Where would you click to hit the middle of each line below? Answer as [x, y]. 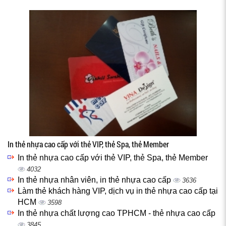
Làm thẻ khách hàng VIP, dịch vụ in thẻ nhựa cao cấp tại [118, 191]
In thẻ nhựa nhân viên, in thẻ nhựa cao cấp [95, 180]
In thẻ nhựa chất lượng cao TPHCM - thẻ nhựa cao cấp [117, 213]
